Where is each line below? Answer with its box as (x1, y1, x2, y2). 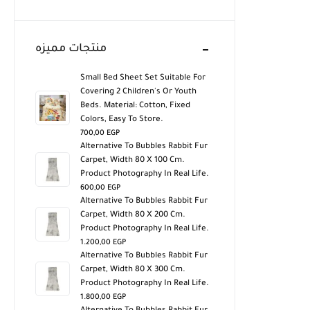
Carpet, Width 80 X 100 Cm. (80, 156, 185, 165)
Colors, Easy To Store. (80, 116, 163, 125)
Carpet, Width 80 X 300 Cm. (80, 266, 185, 275)
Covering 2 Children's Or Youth (80, 88, 197, 97)
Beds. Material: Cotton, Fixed (80, 102, 190, 111)
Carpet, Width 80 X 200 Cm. (80, 211, 185, 220)
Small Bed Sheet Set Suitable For (80, 74, 206, 83)
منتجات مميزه (35, 43, 107, 55)
